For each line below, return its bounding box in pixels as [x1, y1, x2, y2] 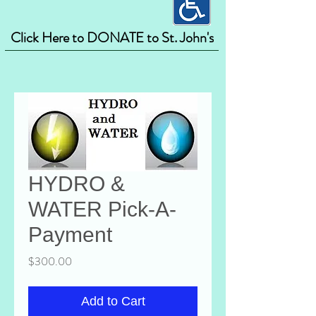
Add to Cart [80, 294, 145, 308]
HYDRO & [28, 172, 125, 195]
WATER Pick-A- [28, 197, 176, 221]
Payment [28, 223, 112, 246]
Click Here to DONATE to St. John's [10, 28, 214, 48]
